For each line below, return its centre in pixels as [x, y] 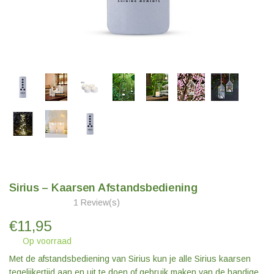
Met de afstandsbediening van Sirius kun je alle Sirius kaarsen [130, 259]
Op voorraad [46, 241]
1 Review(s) [97, 202]
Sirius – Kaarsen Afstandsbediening [103, 187]
